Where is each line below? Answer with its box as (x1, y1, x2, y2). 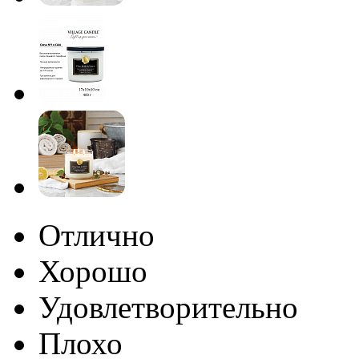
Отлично (38, 218, 155, 253)
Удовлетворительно (38, 290, 298, 325)
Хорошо (38, 254, 147, 289)
